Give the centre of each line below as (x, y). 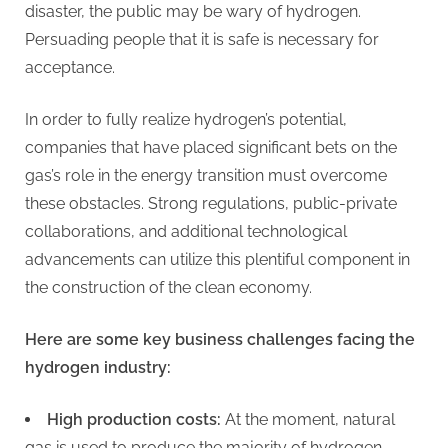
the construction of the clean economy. (168, 287)
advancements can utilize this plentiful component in (217, 259)
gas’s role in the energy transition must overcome (206, 175)
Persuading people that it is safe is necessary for (202, 39)
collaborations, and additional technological (186, 231)
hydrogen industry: (98, 367)
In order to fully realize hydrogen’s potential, (186, 119)
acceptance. (70, 67)
